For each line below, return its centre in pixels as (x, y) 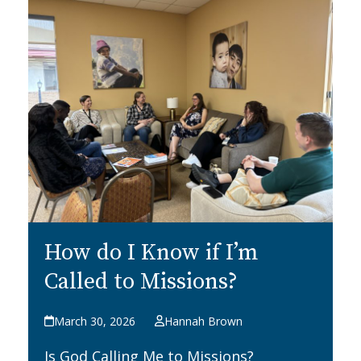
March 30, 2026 (95, 321)
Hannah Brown (204, 321)
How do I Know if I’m (151, 252)
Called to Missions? (141, 281)
